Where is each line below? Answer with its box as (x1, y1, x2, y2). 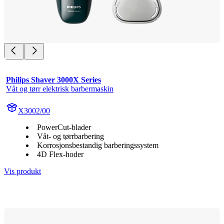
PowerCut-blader (37, 122, 91, 131)
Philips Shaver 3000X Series (6, 75, 101, 84)
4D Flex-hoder (37, 149, 83, 158)
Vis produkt (4, 166, 41, 175)
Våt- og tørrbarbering (37, 131, 104, 140)
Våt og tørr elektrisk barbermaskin (6, 84, 113, 93)
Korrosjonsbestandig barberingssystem (37, 140, 158, 149)
